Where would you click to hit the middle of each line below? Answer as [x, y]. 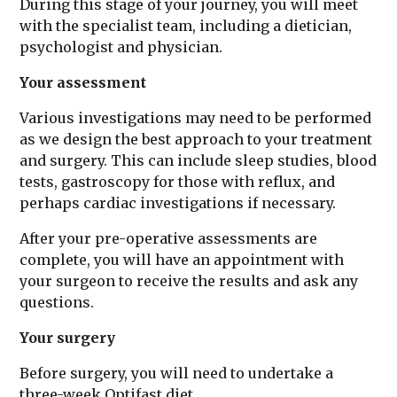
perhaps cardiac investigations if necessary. [178, 203]
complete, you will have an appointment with [182, 260]
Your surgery [67, 338]
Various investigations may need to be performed [195, 118]
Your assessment [83, 82]
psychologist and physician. [121, 47]
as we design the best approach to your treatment [196, 139]
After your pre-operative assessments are [168, 238]
